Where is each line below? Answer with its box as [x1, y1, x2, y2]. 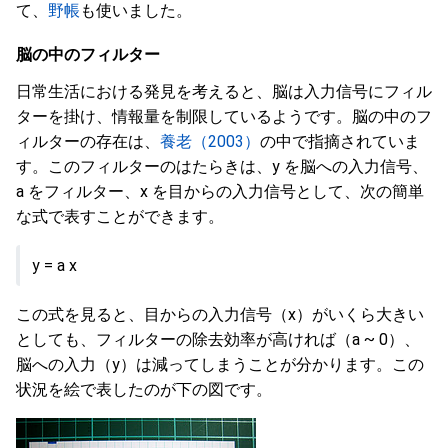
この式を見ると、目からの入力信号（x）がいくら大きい [16, 305, 424, 324]
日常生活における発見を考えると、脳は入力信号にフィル [16, 82, 432, 101]
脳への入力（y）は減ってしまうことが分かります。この [16, 355, 424, 374]
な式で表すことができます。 [16, 207, 224, 226]
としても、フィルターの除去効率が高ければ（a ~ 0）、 [16, 330, 420, 349]
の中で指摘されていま [260, 132, 420, 151]
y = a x [32, 256, 77, 275]
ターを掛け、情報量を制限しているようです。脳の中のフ [16, 107, 432, 126]
